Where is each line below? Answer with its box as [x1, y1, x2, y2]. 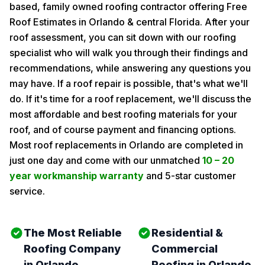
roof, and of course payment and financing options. [9, 124, 236, 135]
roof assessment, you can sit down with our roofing [9, 31, 236, 43]
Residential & [151, 227, 223, 239]
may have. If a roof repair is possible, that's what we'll [9, 77, 248, 89]
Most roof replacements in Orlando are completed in [9, 139, 243, 151]
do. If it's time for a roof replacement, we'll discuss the [9, 93, 251, 105]
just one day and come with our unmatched [9, 154, 202, 166]
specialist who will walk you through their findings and [9, 47, 248, 59]
